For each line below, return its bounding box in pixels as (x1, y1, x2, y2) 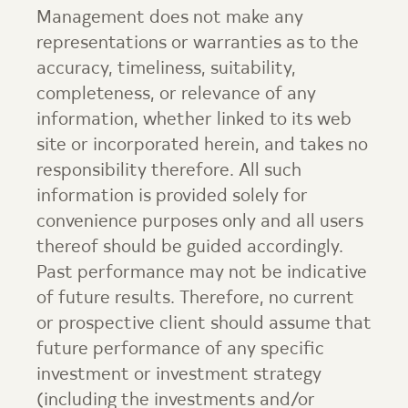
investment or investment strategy (36, 366, 321, 384)
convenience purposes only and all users (36, 213, 363, 231)
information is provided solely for (36, 188, 308, 206)
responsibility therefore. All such (36, 162, 301, 180)
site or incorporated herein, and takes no (36, 137, 368, 155)
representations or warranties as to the (36, 35, 359, 53)
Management (36, 9, 145, 27)
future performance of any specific (36, 341, 324, 359)
